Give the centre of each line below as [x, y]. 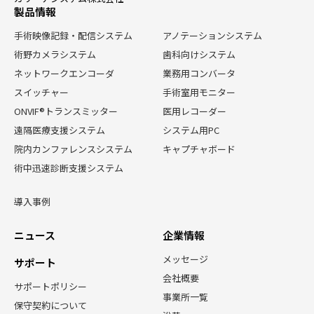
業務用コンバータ [199, 73]
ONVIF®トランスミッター [66, 111]
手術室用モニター [199, 92]
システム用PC [191, 130]
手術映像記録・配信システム [73, 35]
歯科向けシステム [199, 54]
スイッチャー [41, 92]
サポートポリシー [50, 286]
